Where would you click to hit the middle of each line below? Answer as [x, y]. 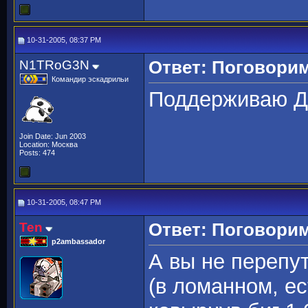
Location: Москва [48, 144]
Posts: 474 [37, 153]
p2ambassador [78, 241]
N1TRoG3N [54, 65]
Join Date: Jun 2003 [53, 136]
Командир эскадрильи [90, 79]
